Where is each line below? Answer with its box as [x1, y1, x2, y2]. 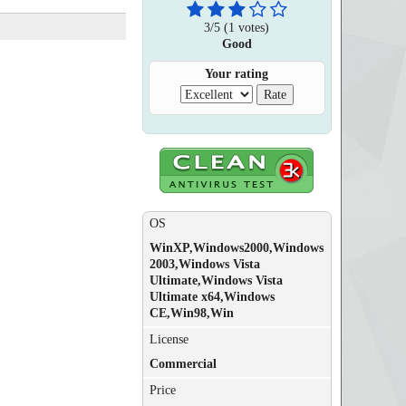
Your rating [205, 67, 269, 81]
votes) [235, 20, 270, 34]
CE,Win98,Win [149, 306, 234, 320]
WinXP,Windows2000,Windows [149, 241, 324, 255]
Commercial [149, 357, 217, 371]
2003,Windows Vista [149, 257, 260, 271]
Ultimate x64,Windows [149, 290, 275, 304]
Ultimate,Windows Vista [149, 274, 283, 287]
